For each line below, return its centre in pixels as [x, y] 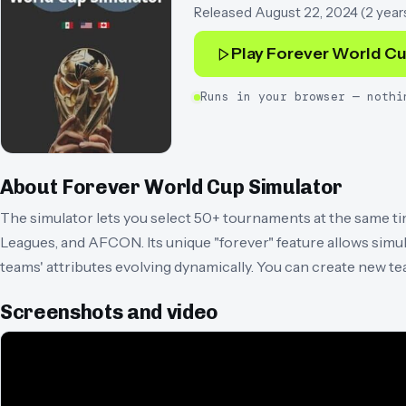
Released [223, 13]
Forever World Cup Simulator [203, 187]
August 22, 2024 [306, 13]
